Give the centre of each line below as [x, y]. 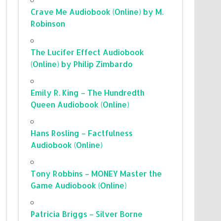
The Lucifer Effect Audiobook [88, 52]
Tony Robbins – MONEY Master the [96, 173]
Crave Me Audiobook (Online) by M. [97, 11]
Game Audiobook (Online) [79, 185]
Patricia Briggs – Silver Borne [87, 214]
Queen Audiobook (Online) [80, 104]
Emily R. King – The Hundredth [88, 92]
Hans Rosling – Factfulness [82, 133]
